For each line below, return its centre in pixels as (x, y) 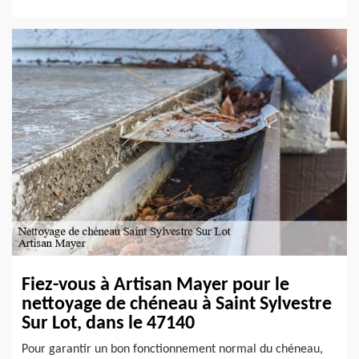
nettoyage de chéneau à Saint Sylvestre (177, 304)
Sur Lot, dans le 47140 (108, 323)
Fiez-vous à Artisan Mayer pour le (155, 285)
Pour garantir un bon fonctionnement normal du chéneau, (172, 349)
